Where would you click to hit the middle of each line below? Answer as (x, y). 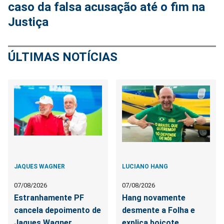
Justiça (28, 22)
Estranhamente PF (49, 198)
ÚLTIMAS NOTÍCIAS (63, 57)
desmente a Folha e (159, 210)
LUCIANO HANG (145, 167)
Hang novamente (154, 198)
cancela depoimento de (57, 210)
